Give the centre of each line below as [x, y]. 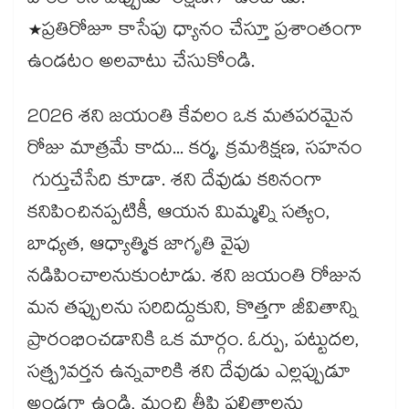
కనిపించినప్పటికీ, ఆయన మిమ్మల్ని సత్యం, [179, 215]
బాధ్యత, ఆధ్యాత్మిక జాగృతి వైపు [139, 247]
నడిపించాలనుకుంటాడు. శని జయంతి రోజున [194, 279]
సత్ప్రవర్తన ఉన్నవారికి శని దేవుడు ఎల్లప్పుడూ [189, 375]
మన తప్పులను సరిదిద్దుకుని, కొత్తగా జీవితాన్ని [193, 311]
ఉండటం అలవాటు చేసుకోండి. [141, 64]
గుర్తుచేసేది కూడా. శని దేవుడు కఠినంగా [175, 183]
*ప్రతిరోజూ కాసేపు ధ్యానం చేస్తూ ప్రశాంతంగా [195, 32]
